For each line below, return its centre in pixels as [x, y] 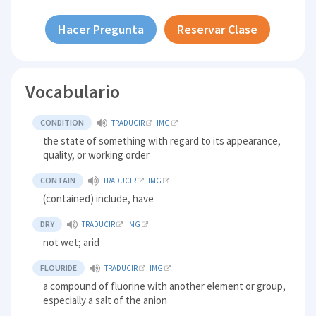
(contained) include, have [99, 198]
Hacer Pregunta [101, 29]
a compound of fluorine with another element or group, [165, 286]
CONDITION [62, 122]
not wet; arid [72, 242]
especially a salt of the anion [105, 300]
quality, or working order [97, 154]
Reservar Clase [218, 29]
